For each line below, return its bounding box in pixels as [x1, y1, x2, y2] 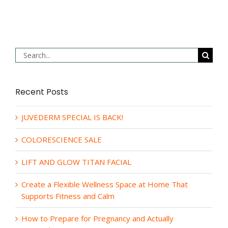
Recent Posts [15, 86, 68, 98]
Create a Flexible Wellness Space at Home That [21, 179, 188, 189]
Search [15, 48, 38, 58]
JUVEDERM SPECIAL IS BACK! [21, 112, 123, 122]
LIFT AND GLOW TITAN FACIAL [21, 157, 131, 167]
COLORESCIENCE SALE [21, 134, 102, 145]
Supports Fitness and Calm [21, 191, 115, 201]
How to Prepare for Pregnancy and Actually [21, 213, 174, 223]
